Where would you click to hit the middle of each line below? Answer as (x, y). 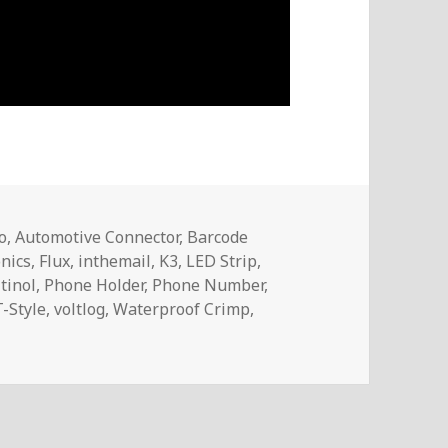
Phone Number (208, 284)
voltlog (80, 308)
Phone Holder (94, 284)
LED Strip (222, 260)
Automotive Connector (97, 236)
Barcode (218, 236)
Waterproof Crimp (182, 308)
